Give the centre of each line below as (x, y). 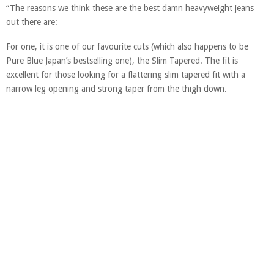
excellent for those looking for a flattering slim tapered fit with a (126, 75)
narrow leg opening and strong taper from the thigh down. (117, 89)
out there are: (32, 22)
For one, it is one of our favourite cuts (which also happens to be (127, 47)
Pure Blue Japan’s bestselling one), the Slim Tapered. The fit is (122, 61)
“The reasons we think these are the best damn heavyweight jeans (130, 8)
